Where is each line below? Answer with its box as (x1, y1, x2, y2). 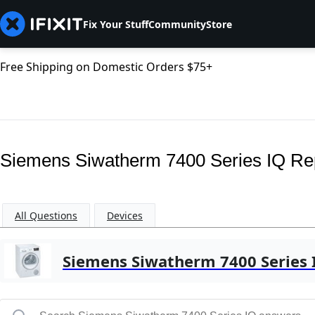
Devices (107, 209, 143, 223)
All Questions (15, 209, 77, 223)
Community (148, 17, 206, 31)
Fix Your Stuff (83, 17, 148, 31)
